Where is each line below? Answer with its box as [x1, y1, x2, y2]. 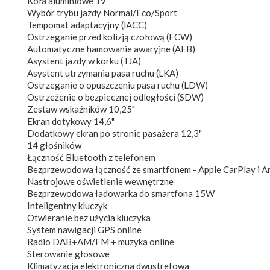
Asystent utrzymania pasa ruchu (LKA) [27, 67, 178, 78]
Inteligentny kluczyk [27, 199, 107, 211]
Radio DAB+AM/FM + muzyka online [27, 236, 174, 247]
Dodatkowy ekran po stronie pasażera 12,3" [27, 127, 202, 139]
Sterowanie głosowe [27, 248, 110, 259]
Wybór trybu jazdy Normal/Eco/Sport [27, 7, 177, 18]
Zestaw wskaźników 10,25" [27, 103, 135, 115]
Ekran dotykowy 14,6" [27, 115, 115, 127]
